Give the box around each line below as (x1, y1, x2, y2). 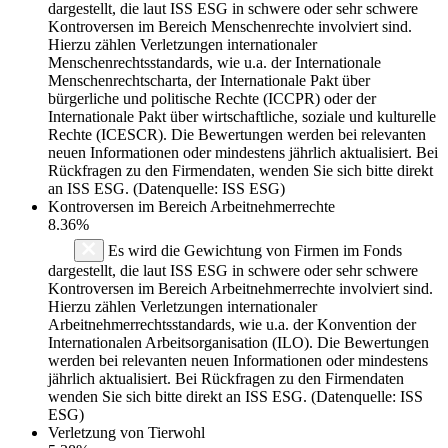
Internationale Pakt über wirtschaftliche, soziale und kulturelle (48, 107, 436, 125)
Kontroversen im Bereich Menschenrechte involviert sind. (48, 17, 412, 35)
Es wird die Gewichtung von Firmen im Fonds (104, 241, 402, 259)
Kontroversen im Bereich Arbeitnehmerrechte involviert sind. (48, 279, 433, 297)
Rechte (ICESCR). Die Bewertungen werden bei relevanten (48, 125, 426, 143)
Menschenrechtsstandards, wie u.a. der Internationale (48, 53, 381, 71)
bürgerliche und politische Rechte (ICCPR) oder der (48, 89, 376, 107)
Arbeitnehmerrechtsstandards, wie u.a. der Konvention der (48, 315, 416, 333)
